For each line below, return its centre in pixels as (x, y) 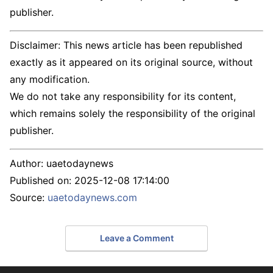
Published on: (42, 181)
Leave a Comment (136, 238)
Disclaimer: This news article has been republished (126, 45)
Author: (28, 164)
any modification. (50, 80)
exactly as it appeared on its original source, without (131, 62)
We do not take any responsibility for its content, (123, 97)
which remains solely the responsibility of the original (133, 114)
